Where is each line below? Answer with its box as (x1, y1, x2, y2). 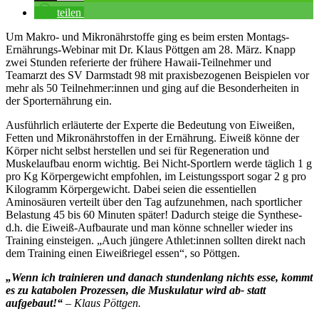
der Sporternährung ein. (6, 95, 112, 108)
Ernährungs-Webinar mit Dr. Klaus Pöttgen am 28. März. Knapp (6, 43, 296, 56)
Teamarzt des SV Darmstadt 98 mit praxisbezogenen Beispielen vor (6, 69, 309, 82)
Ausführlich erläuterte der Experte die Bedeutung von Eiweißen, (6, 119, 295, 132)
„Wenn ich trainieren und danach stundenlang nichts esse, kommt (6, 271, 313, 284)
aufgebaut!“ (6, 297, 66, 310)
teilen (57, 6, 81, 19)
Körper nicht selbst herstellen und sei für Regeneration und (6, 145, 269, 157)
